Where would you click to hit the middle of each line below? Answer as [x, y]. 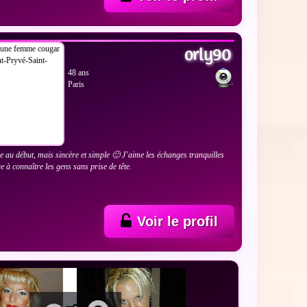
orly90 [207, 54]
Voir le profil [177, 221]
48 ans [79, 72]
